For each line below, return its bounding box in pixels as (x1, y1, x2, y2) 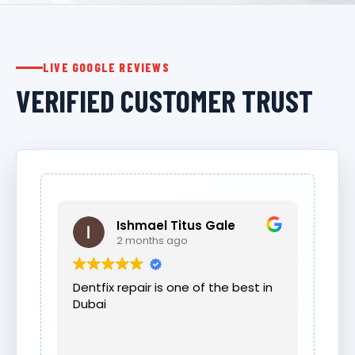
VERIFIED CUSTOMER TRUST (16, 82, 313, 119)
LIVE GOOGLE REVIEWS (43, 60, 170, 74)
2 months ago (116, 232, 188, 248)
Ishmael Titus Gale (116, 216, 235, 234)
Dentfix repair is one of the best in (73, 279, 117, 296)
